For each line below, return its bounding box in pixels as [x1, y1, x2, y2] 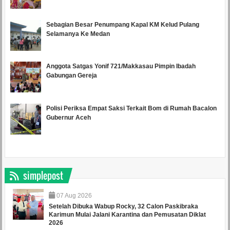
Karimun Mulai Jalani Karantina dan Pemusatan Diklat [48, 210, 206, 218]
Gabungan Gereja [46, 72, 97, 80]
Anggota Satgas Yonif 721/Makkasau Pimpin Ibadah [46, 63, 196, 70]
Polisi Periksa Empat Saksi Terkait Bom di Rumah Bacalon [46, 105, 217, 112]
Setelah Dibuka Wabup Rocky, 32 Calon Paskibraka [48, 202, 198, 210]
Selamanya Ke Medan [46, 30, 110, 37]
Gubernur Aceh [46, 114, 91, 122]
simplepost [23, 168, 63, 182]
